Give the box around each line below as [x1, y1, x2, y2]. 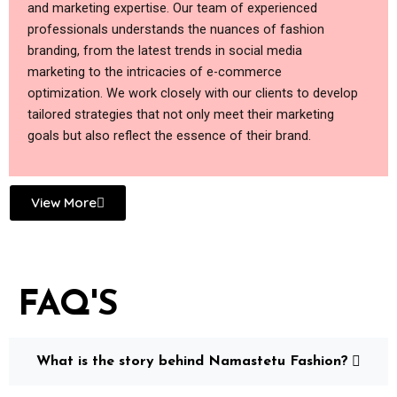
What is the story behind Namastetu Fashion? [36, 354, 348, 369]
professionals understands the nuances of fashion [27, 21, 324, 38]
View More [31, 193, 97, 211]
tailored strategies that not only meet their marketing [27, 106, 334, 123]
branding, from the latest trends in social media [27, 43, 302, 59]
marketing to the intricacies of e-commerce [27, 64, 282, 81]
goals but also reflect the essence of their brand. [27, 128, 311, 144]
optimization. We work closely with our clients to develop [27, 85, 358, 102]
